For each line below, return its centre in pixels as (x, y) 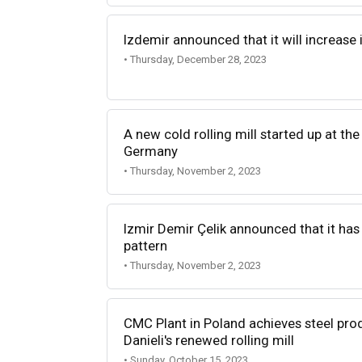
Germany (151, 151)
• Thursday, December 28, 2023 (195, 59)
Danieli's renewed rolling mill (209, 340)
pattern (145, 245)
